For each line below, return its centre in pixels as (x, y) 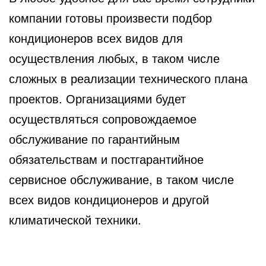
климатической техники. (75, 219)
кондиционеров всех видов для (96, 37)
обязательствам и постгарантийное (106, 159)
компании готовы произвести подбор (110, 17)
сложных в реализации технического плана (128, 78)
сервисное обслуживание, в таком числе (121, 179)
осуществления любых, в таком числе (114, 58)
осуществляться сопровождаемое (103, 118)
